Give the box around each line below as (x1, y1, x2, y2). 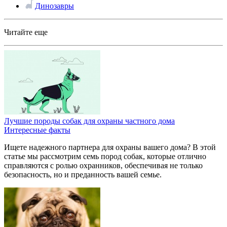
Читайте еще (4, 27, 48, 36)
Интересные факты (4, 125, 70, 134)
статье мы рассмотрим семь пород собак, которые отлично (4, 152, 206, 161)
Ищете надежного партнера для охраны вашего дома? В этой (4, 142, 216, 152)
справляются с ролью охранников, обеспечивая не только (4, 161, 203, 170)
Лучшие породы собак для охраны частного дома (4, 116, 175, 125)
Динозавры (35, 1, 74, 10)
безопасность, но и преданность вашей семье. (4, 170, 162, 179)
